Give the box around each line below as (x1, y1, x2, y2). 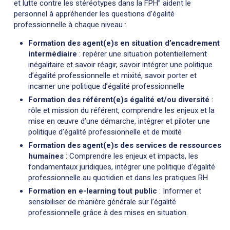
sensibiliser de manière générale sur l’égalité (28, 197, 176, 206)
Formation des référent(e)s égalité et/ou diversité (28, 94, 209, 104)
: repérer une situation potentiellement (79, 49, 207, 59)
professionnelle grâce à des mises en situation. (28, 207, 190, 217)
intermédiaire (28, 49, 79, 59)
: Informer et (157, 186, 201, 196)
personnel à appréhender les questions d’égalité (14, 9, 175, 18)
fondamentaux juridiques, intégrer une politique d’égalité (28, 162, 215, 171)
